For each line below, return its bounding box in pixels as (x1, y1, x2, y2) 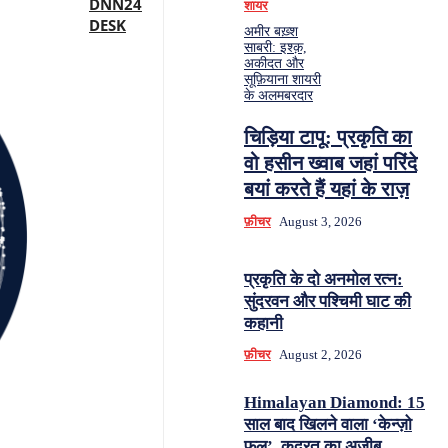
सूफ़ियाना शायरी (244, 72, 321, 87)
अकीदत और (244, 56, 304, 71)
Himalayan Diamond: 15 (244, 393, 425, 412)
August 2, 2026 (279, 347, 362, 362)
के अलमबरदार (244, 88, 313, 103)
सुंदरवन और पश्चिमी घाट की (244, 292, 411, 311)
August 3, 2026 (279, 214, 362, 229)
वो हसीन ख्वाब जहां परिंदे (244, 152, 417, 174)
